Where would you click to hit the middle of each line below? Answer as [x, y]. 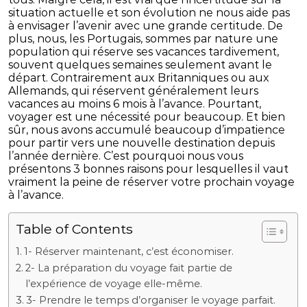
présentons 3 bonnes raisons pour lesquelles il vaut [149, 169]
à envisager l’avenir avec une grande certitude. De [146, 25]
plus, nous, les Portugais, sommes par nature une [144, 38]
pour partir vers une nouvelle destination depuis [142, 143]
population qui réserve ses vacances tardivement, [144, 51]
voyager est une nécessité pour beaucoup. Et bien [147, 116]
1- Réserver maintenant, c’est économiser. [129, 251]
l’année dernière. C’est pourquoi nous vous [126, 156]
